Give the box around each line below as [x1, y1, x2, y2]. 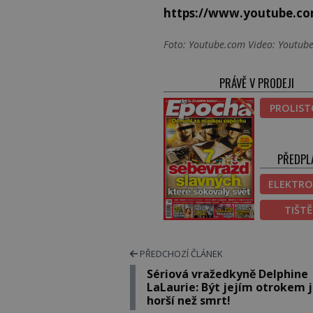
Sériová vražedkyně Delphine [147, 265, 309, 282]
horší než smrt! [147, 292, 231, 308]
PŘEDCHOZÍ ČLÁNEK [138, 247, 223, 260]
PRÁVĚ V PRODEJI [219, 74, 295, 92]
